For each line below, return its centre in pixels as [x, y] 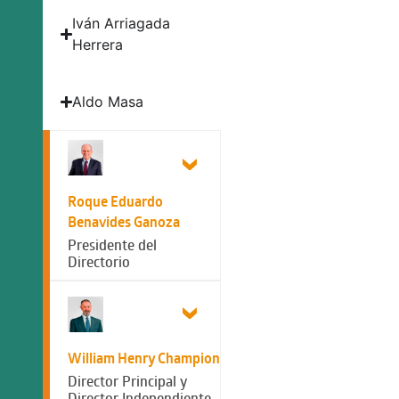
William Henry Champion [144, 358]
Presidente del [112, 245]
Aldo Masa [108, 102]
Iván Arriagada [122, 23]
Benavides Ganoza [124, 222]
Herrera [98, 45]
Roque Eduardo [115, 201]
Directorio [99, 262]
